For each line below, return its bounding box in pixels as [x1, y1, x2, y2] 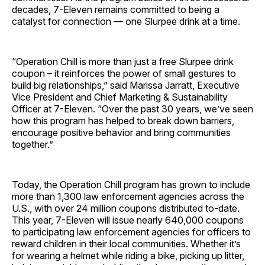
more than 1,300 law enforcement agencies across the [12, 190, 244, 203]
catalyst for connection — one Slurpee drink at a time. [12, 15, 240, 28]
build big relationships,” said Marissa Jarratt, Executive [12, 79, 240, 92]
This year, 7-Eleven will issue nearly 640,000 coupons [12, 214, 244, 227]
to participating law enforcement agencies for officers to [12, 226, 251, 238]
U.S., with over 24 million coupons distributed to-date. [12, 202, 240, 215]
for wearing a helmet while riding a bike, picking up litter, [12, 250, 244, 262]
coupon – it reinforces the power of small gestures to [12, 67, 236, 80]
